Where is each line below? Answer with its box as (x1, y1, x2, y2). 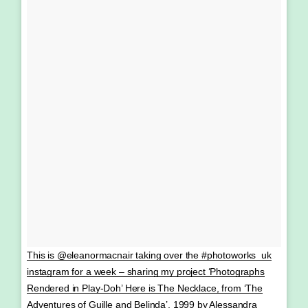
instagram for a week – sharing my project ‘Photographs (27, 265, 265, 277)
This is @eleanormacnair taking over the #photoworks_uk (27, 249, 272, 261)
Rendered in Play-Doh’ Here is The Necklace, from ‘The (27, 282, 263, 294)
